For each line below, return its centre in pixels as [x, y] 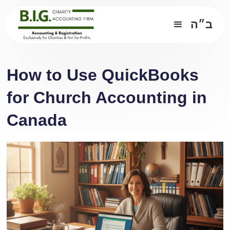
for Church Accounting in [107, 97]
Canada [37, 120]
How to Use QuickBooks [103, 75]
